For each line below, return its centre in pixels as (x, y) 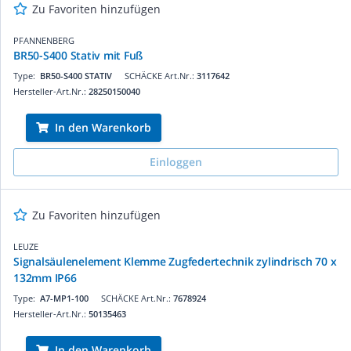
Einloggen (176, 161)
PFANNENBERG (44, 40)
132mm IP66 (45, 277)
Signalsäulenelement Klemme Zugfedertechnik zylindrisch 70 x (175, 261)
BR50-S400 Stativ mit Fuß (78, 55)
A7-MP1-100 (64, 298)
